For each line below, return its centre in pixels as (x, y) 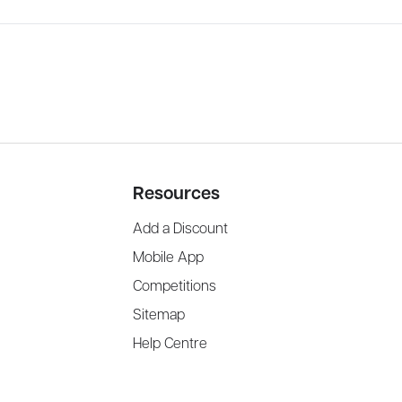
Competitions (174, 287)
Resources (176, 194)
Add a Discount (180, 229)
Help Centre (170, 344)
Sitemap (158, 315)
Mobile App (168, 258)
